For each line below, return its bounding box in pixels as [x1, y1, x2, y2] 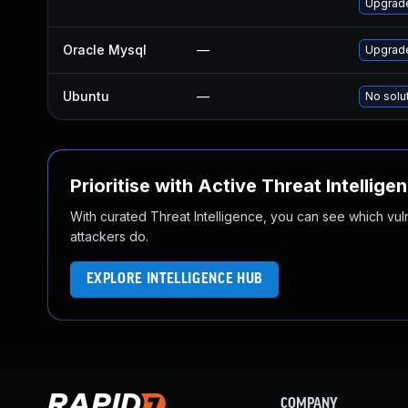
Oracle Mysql [63, 42, 147, 57]
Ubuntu [63, 88, 109, 104]
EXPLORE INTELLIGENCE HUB [86, 271, 263, 287]
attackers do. [70, 229, 148, 244]
